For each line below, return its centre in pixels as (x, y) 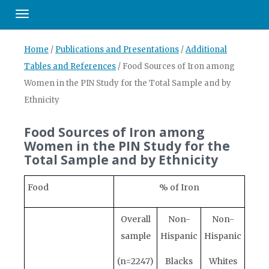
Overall (135, 219)
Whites (223, 261)
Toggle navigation (58, 17)
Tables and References (70, 66)
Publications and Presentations (117, 50)
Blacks (179, 261)
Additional (206, 50)
